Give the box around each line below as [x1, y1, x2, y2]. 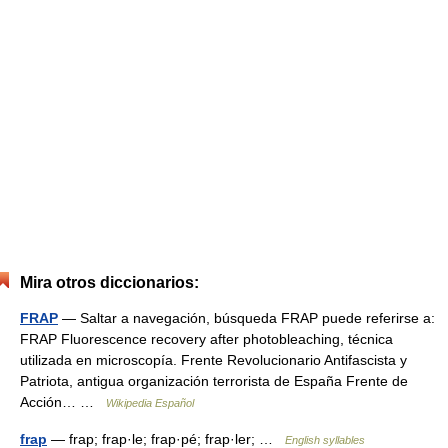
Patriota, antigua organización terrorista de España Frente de [20, 373, 408, 389]
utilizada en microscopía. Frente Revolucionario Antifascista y [20, 352, 407, 368]
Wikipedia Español [106, 397, 194, 409]
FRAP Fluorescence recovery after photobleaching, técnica [20, 331, 393, 347]
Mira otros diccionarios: [20, 274, 199, 291]
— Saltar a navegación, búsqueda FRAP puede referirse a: [58, 310, 435, 326]
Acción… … [20, 394, 106, 410]
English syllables [285, 434, 365, 446]
